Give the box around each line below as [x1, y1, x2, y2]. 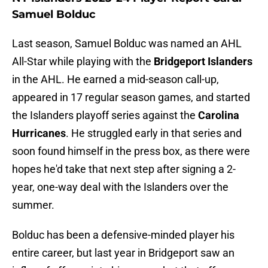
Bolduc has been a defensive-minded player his [12, 229, 234, 242]
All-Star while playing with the [12, 55, 154, 68]
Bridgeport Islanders [154, 55, 252, 68]
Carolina [198, 109, 239, 122]
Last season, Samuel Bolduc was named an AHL [12, 37, 242, 50]
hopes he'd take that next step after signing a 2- [12, 163, 236, 176]
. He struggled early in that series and [66, 127, 242, 140]
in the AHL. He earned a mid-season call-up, [12, 73, 219, 86]
